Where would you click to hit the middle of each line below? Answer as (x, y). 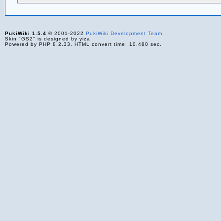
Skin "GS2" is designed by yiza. (48, 38)
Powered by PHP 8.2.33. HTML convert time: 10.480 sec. (83, 44)
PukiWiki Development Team (124, 33)
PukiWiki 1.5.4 (25, 33)
